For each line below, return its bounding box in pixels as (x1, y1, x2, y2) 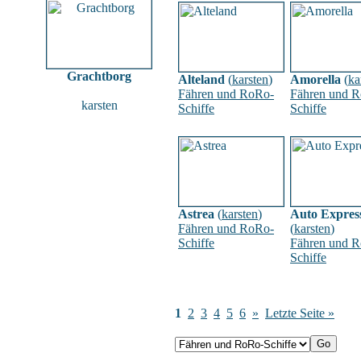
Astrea (178, 207, 214, 221)
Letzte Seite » (265, 306, 334, 320)
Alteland (178, 73, 225, 86)
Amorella (290, 73, 341, 86)
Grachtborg (67, 69, 131, 83)
